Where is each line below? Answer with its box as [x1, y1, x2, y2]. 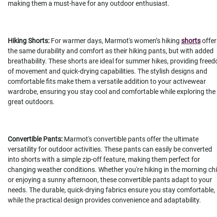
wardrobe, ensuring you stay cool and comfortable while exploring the [8, 88, 216, 96]
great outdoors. [8, 98, 55, 106]
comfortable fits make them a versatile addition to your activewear [8, 77, 206, 86]
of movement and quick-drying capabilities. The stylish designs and [8, 67, 207, 76]
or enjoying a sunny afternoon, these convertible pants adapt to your [8, 176, 212, 184]
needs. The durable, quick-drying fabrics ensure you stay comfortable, [8, 186, 215, 194]
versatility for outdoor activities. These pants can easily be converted [8, 145, 212, 154]
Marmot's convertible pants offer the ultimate [62, 135, 199, 143]
